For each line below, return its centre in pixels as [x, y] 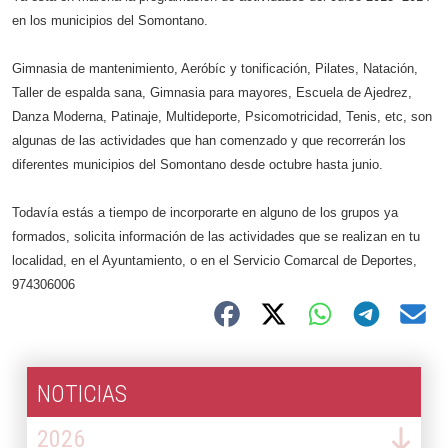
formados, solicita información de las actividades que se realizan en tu [216, 236]
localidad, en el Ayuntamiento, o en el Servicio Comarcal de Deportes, [214, 260]
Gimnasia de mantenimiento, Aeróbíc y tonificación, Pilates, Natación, [215, 68]
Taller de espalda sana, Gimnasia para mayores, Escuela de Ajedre [206, 92]
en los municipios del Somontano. [110, 20]
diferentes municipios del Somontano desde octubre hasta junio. [197, 164]
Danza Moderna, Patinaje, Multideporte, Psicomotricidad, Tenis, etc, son [222, 116]
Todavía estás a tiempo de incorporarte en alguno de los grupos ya [205, 212]
